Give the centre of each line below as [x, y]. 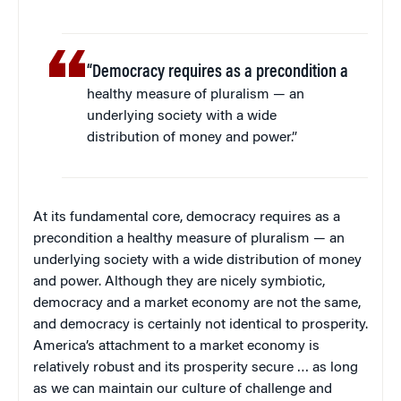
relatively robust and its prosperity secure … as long [196, 367]
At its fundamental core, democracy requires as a [187, 217]
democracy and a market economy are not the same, [197, 303]
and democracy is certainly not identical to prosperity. [200, 324]
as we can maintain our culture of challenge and [183, 389]
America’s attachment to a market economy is [176, 346]
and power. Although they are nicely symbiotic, [179, 282]
